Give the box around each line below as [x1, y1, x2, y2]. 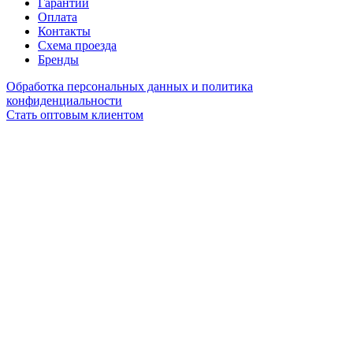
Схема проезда [38, 38, 117, 52]
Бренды [38, 52, 79, 66]
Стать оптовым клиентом [6, 107, 143, 121]
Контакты [38, 24, 91, 38]
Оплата [38, 9, 77, 24]
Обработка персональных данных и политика [6, 79, 253, 93]
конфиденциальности [6, 93, 122, 107]
